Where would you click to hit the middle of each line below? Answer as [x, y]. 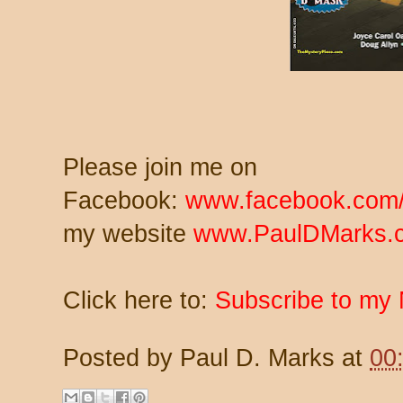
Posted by [121, 358]
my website [128, 233]
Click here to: [139, 300]
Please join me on [160, 167]
